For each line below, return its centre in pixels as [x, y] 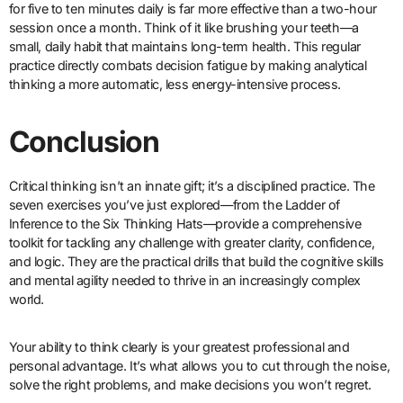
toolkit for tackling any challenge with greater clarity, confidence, [192, 243]
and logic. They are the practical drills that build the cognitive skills [196, 262]
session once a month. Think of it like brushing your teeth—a [184, 28]
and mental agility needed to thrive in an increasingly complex [184, 281]
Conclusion [84, 142]
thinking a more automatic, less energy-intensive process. [175, 85]
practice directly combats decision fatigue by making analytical [188, 66]
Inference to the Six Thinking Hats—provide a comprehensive [185, 224]
